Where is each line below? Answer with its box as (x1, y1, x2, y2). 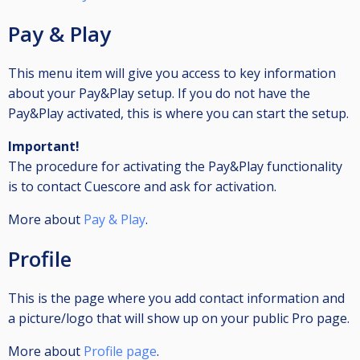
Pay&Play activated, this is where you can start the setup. (8, 104, 349, 123)
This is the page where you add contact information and (8, 289, 345, 308)
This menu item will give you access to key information (8, 64, 336, 83)
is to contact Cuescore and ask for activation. (8, 178, 276, 196)
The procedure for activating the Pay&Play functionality (8, 157, 342, 176)
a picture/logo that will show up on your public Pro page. (8, 309, 350, 328)
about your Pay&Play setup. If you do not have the (8, 84, 310, 103)
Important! (8, 137, 80, 156)
